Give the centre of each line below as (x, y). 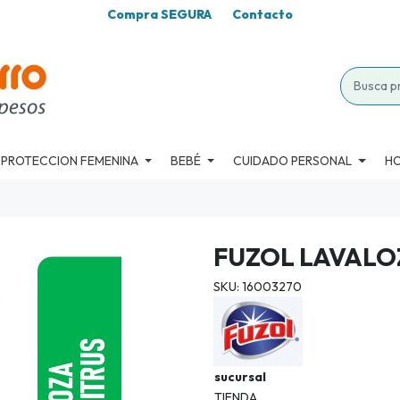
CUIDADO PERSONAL (293, 160)
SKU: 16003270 (258, 287)
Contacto (262, 15)
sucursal (240, 377)
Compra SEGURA (159, 15)
